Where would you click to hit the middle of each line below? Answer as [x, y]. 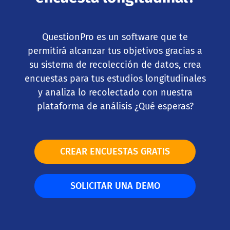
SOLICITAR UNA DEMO [115, 186]
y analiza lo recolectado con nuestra [115, 92]
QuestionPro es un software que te [115, 37]
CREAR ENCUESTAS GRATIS [115, 151]
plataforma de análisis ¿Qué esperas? [115, 106]
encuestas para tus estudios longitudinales [115, 78]
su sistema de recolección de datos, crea [115, 64]
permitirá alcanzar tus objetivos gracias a [115, 51]
